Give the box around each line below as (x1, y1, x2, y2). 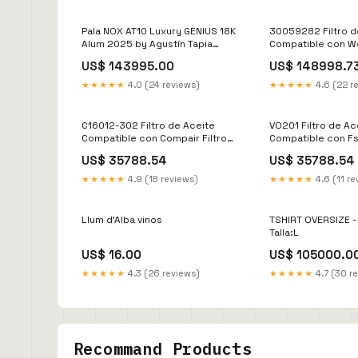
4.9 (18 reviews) (125, 173, 198, 185)
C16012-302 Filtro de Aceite (82, 118, 215, 132)
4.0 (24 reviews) (125, 78, 200, 90)
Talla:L (269, 225, 300, 239)
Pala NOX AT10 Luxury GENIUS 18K (82, 24, 236, 38)
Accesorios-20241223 (82, 50, 189, 63)
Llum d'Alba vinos (82, 213, 162, 226)
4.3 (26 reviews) (125, 267, 200, 279)
